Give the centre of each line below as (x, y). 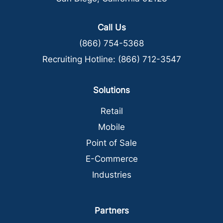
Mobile (111, 127)
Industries (111, 174)
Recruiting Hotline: (80, 59)
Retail (111, 111)
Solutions (111, 90)
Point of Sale (111, 143)
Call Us (111, 27)
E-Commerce (111, 159)
